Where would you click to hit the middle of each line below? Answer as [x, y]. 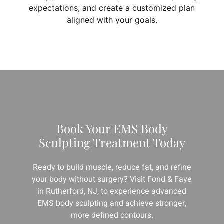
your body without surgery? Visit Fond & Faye [112, 180]
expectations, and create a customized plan [112, 8]
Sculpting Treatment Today [112, 142]
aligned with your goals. [112, 20]
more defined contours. [112, 216]
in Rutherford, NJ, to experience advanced [112, 192]
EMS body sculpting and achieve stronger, [112, 204]
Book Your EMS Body [112, 128]
